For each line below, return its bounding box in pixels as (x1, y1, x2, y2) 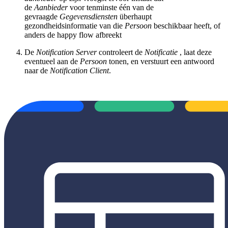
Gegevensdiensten (60, 12, 118, 21)
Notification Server (36, 47, 97, 56)
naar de (24, 66, 50, 75)
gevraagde (24, 12, 60, 21)
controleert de (97, 47, 145, 56)
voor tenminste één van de (68, 3, 154, 12)
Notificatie (145, 47, 178, 56)
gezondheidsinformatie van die (24, 21, 125, 30)
